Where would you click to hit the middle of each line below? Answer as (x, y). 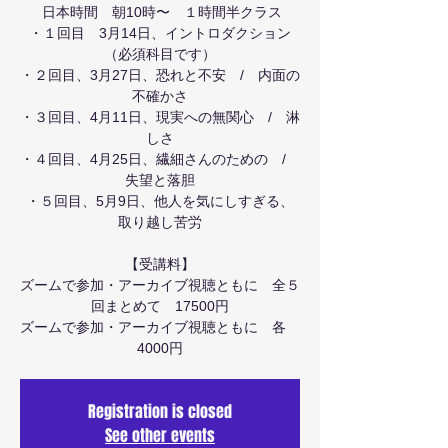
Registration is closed (160, 411)
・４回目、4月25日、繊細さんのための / (160, 159)
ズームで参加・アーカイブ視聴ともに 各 (160, 327)
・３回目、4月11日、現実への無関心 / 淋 (160, 117)
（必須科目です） (160, 54)
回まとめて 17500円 (160, 306)
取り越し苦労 (160, 222)
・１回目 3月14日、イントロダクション (160, 33)
